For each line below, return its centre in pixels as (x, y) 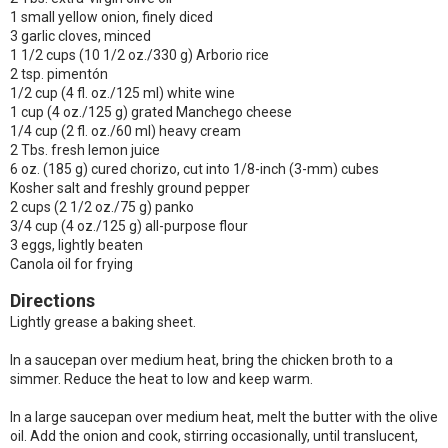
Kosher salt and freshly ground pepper (130, 188)
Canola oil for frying (71, 264)
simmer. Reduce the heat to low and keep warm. (161, 379)
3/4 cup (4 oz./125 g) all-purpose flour (129, 226)
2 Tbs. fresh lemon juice (85, 150)
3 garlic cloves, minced (80, 36)
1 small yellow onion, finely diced (111, 17)
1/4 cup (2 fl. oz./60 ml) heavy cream (125, 131)
